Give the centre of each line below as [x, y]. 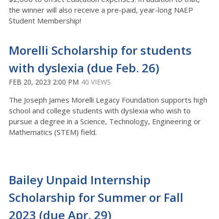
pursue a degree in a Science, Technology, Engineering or [105, 121]
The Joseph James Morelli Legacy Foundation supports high [108, 100]
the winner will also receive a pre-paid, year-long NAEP [101, 10]
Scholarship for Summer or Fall [96, 197]
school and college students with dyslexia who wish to [100, 110]
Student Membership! [45, 21]
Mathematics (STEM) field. [53, 132]
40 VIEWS [96, 82]
